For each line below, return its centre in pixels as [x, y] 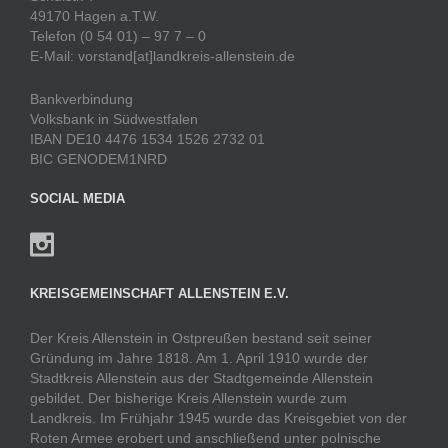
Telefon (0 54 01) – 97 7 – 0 [118, 36]
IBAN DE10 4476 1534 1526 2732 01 [147, 139]
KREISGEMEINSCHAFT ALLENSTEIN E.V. [159, 293]
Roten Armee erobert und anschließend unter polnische [205, 438]
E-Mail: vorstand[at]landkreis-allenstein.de [162, 56]
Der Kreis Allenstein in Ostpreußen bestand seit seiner [201, 338]
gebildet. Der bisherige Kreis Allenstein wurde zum [188, 398]
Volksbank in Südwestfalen [114, 119]
